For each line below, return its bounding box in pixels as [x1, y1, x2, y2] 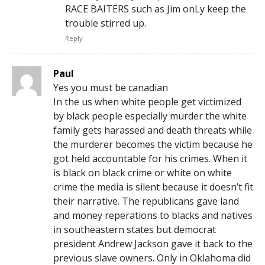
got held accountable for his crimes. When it [53, 151, 247, 165]
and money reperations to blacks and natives [53, 208, 253, 222]
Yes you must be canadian [53, 80, 168, 94]
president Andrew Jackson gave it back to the [53, 237, 253, 250]
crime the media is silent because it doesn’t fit [53, 180, 253, 193]
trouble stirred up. [65, 16, 146, 30]
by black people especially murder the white [53, 109, 247, 122]
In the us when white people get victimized [53, 95, 241, 108]
